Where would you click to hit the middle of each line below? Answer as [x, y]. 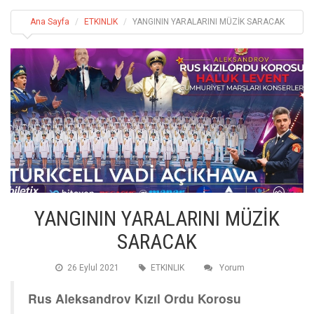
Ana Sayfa [49, 21]
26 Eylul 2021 [93, 267]
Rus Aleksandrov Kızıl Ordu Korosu [135, 298]
